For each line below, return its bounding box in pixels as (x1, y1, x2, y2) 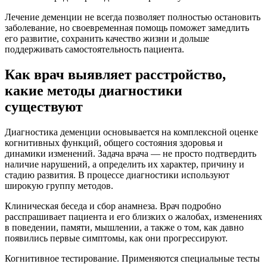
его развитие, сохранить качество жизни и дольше (5, 33, 209, 44)
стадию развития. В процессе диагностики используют (5, 170, 229, 181)
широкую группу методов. (5, 181, 113, 191)
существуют (5, 99, 83, 115)
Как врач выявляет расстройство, (5, 67, 226, 83)
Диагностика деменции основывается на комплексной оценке (5, 127, 258, 138)
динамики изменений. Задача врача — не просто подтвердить (5, 148, 256, 159)
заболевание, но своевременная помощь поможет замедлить (5, 23, 249, 33)
